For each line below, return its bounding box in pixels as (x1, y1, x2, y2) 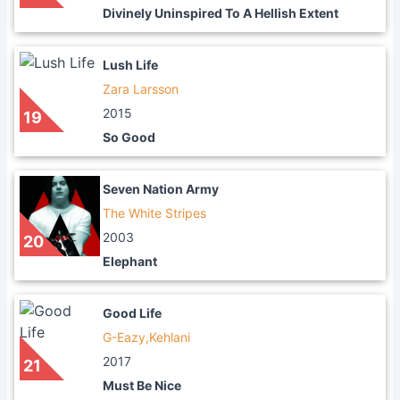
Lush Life (103, 57, 158, 72)
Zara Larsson (103, 81, 179, 96)
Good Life (103, 305, 162, 321)
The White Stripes (103, 205, 206, 221)
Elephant (103, 254, 157, 269)
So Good (103, 129, 155, 145)
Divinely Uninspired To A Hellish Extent (103, 5, 338, 21)
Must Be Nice (103, 378, 181, 393)
